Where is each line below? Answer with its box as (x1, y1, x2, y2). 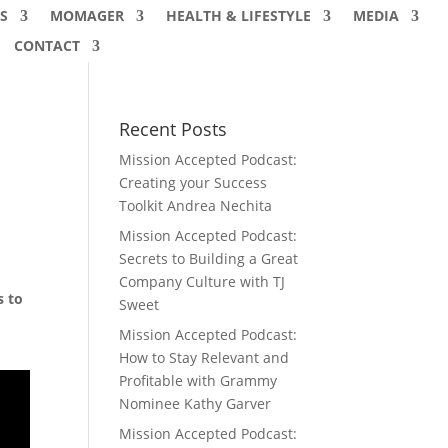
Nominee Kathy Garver (119, 394, 272, 413)
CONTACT (13, 36, 80, 55)
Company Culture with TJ (119, 272, 286, 291)
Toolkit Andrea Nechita (119, 196, 273, 215)
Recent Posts (119, 117, 228, 141)
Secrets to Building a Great (119, 249, 299, 268)
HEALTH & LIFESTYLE (165, 6, 311, 25)
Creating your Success (119, 173, 268, 192)
